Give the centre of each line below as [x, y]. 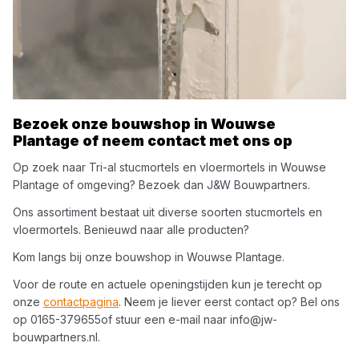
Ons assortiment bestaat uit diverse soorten [129, 212]
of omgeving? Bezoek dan [133, 185]
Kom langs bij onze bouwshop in [100, 257]
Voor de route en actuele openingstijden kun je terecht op [167, 284]
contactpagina [81, 302]
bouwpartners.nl [55, 337]
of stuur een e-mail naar [165, 319]
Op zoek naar [51, 167]
